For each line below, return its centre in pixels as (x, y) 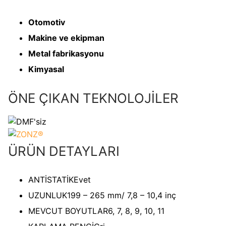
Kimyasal (46, 69)
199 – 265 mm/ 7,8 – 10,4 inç (122, 195)
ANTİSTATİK (51, 179)
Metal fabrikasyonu (66, 53)
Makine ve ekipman (66, 38)
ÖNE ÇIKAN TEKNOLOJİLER (93, 98)
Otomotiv (47, 22)
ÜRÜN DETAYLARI (64, 151)
